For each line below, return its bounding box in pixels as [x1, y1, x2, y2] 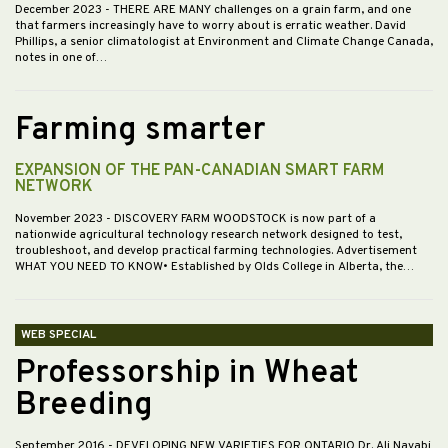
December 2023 [15, 2, 105, 19]
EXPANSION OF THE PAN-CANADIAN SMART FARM [15, 161, 384, 182]
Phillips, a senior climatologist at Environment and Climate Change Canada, [15, 34, 433, 51]
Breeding [15, 386, 153, 427]
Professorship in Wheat [15, 354, 359, 395]
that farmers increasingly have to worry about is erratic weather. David [15, 18, 406, 35]
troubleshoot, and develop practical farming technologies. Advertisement [15, 243, 417, 260]
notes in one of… [15, 50, 107, 67]
